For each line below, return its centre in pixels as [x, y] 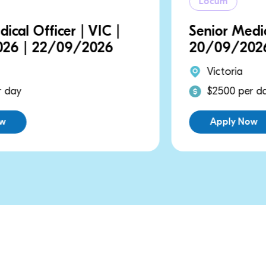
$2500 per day [87, 91]
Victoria [72, 72]
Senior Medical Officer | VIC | [127, 31]
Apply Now [80, 122]
